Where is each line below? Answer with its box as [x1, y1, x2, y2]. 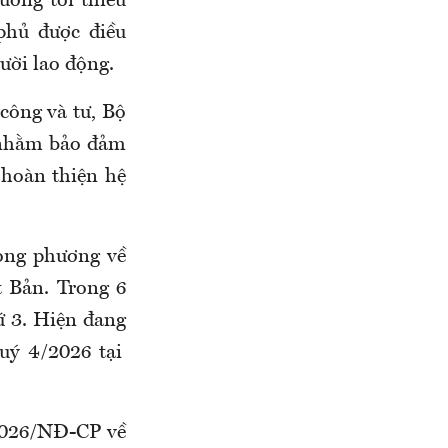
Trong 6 [56, 279, 127, 300]
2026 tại [47, 343, 123, 364]
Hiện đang [33, 311, 127, 332]
